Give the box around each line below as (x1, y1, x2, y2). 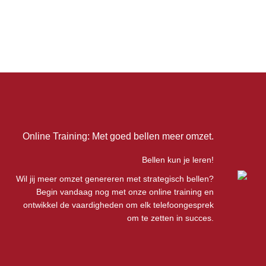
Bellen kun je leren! (141, 155, 214, 164)
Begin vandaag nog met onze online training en (36, 187, 214, 197)
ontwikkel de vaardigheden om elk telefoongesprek (23, 200, 214, 210)
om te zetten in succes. (126, 213, 214, 223)
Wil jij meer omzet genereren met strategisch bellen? (15, 174, 214, 183)
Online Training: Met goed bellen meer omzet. (22, 131, 214, 141)
